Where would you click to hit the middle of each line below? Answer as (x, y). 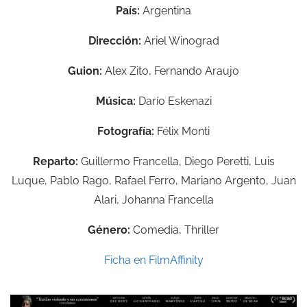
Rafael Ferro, (146, 181)
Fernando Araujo (197, 71)
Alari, (106, 200)
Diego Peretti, (218, 161)
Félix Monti (183, 131)
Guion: (85, 71)
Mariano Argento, (224, 181)
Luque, (29, 181)
